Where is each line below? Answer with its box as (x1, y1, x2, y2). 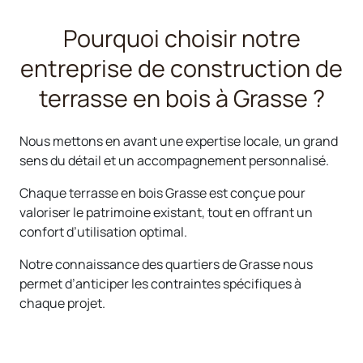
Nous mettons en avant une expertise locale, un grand (19, 132, 338, 151)
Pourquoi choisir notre (62, 22, 301, 55)
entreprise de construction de (20, 52, 343, 85)
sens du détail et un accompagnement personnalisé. (19, 152, 329, 170)
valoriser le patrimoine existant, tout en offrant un (19, 203, 313, 222)
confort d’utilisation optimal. (19, 223, 187, 241)
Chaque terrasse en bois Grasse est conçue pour (19, 184, 305, 203)
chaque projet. (19, 294, 105, 313)
